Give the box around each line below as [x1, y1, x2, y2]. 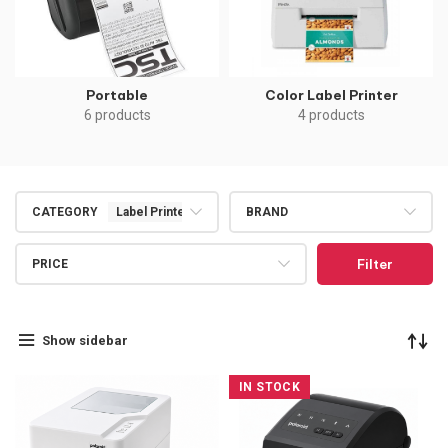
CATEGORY [32, 205, 98, 220]
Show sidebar [41, 332, 128, 348]
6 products [83, 107, 151, 124]
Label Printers [116, 205, 197, 220]
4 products [297, 107, 365, 124]
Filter [357, 256, 393, 273]
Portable [86, 87, 148, 104]
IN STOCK [239, 380, 301, 395]
